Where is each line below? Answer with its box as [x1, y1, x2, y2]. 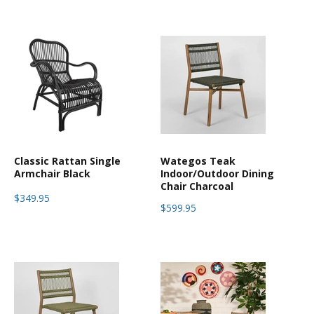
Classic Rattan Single [14, 154, 121, 168]
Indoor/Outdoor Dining [161, 167, 274, 181]
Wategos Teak [161, 154, 235, 168]
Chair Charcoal [161, 179, 233, 193]
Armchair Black [14, 167, 90, 181]
